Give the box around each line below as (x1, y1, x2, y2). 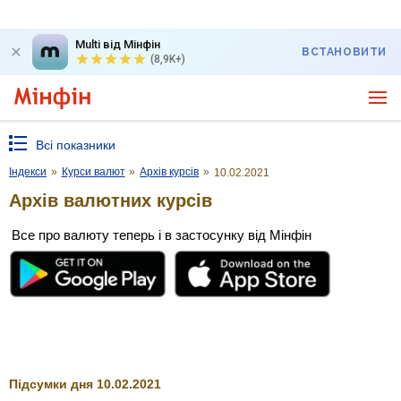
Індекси (9, 166, 47, 178)
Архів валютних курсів (9, 190, 212, 210)
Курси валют (61, 166, 125, 178)
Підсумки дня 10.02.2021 (9, 376, 161, 391)
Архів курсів (140, 166, 200, 178)
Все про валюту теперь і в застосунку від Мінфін (12, 226, 311, 243)
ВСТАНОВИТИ (302, 46, 387, 58)
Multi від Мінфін (75, 38, 160, 51)
